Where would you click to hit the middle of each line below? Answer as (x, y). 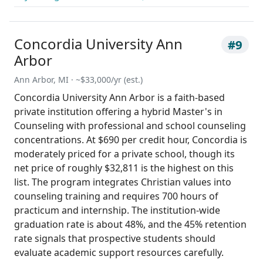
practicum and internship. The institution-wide (117, 210)
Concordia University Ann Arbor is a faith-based (119, 98)
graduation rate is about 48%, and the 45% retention (130, 225)
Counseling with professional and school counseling (130, 126)
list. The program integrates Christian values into (123, 182)
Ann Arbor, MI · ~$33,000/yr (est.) (78, 80)
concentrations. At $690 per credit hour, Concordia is (131, 140)
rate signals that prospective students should (115, 239)
